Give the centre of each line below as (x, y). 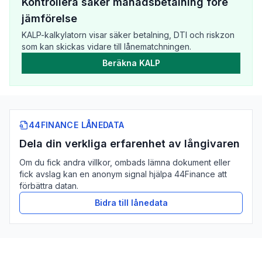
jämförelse (49, 18)
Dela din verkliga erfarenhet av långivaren (130, 144)
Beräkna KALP (131, 63)
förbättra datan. (49, 186)
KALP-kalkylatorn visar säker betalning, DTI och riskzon (128, 35)
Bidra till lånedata (131, 203)
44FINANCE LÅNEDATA (77, 125)
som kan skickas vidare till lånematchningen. (106, 46)
